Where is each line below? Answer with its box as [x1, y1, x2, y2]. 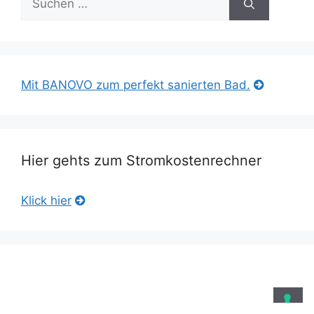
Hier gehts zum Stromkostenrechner [21, 152, 261, 170]
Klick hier [21, 193, 71, 208]
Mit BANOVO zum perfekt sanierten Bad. [21, 78, 250, 93]
